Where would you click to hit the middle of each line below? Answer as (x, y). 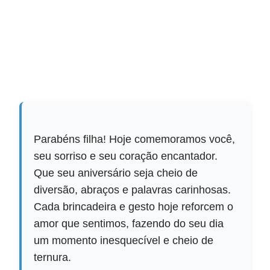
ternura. (53, 257)
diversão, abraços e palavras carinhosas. (133, 190)
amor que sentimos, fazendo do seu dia (129, 223)
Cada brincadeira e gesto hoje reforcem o (134, 206)
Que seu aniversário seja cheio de (116, 173)
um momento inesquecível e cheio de (124, 240)
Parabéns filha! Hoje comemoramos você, (135, 139)
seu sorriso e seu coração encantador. (126, 156)
